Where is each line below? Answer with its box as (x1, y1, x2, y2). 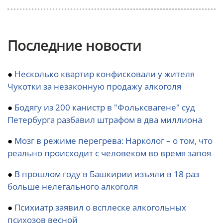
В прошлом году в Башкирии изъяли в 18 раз (14, 168, 199, 180)
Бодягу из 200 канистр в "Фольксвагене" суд (14, 102, 195, 113)
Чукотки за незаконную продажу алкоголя (7, 81, 181, 92)
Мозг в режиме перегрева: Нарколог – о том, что (14, 135, 213, 146)
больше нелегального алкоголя (7, 181, 138, 192)
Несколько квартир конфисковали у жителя (14, 68, 195, 80)
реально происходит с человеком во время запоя (7, 147, 211, 159)
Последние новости (7, 36, 141, 55)
